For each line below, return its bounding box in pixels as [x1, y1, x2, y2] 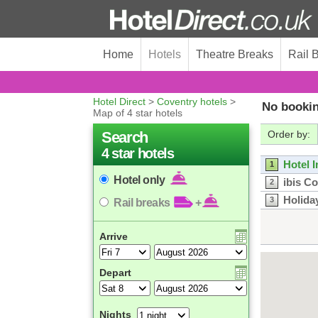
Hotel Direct [93, 96, 146, 107]
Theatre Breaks [196, 48, 273, 60]
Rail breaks [114, 197, 173, 209]
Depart [99, 267, 131, 278]
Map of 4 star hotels [93, 107, 182, 119]
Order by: [268, 128, 310, 140]
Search [102, 128, 148, 146]
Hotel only [114, 174, 168, 186]
